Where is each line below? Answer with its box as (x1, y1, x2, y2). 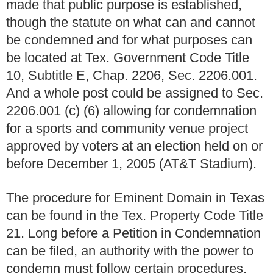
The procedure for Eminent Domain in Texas (6, 190, 264, 206)
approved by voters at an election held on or (6, 138, 263, 154)
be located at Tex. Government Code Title (6, 49, 249, 65)
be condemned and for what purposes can (6, 32, 252, 48)
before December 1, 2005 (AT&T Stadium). (6, 155, 257, 171)
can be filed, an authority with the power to (6, 243, 253, 259)
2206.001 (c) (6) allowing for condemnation (6, 102, 257, 118)
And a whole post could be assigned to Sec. (6, 85, 263, 101)
